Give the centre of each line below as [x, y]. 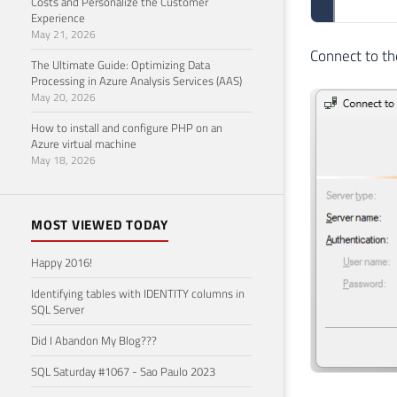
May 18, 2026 [63, 160]
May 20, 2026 [63, 97]
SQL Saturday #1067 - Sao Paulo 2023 [123, 371]
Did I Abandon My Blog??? [94, 340]
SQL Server [58, 309]
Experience [58, 17]
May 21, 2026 [63, 34]
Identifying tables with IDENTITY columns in [138, 293]
